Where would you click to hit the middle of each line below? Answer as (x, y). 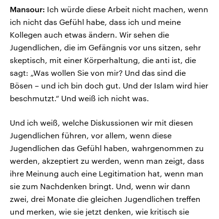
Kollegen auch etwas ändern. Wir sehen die (89, 35)
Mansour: (27, 9)
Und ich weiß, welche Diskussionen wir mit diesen (101, 123)
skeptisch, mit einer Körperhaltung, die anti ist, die (103, 60)
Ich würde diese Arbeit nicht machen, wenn (127, 9)
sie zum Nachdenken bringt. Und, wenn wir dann (100, 186)
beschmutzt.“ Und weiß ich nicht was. (79, 98)
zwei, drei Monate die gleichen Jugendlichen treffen (105, 199)
